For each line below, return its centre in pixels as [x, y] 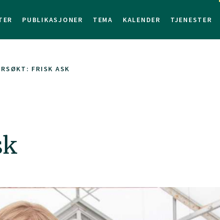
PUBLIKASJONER [53, 20]
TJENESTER [191, 20]
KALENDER [141, 20]
